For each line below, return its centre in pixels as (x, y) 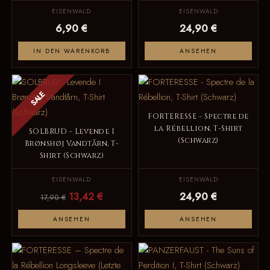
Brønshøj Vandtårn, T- (72, 143)
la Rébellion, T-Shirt (198, 128)
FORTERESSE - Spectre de (198, 116)
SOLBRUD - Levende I (72, 131)
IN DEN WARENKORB (72, 51)
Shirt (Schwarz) (72, 155)
